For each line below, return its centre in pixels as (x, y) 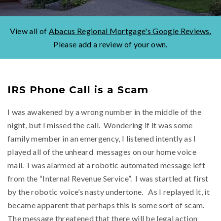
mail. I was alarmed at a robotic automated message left (106, 165)
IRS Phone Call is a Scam (78, 90)
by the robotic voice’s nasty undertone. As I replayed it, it (109, 192)
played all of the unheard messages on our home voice (102, 152)
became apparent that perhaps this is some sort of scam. (106, 205)
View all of (29, 31)
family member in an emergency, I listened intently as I (102, 138)
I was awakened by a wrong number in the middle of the (104, 112)
